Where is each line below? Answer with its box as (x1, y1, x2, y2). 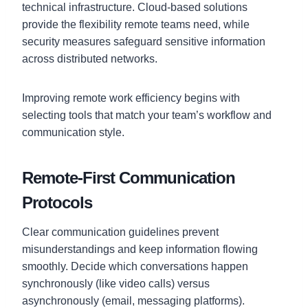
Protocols (22, 192, 92, 212)
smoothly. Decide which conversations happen (22, 260, 248, 272)
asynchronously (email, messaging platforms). (22, 294, 245, 307)
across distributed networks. (22, 52, 157, 65)
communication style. (22, 126, 124, 138)
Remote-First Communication (22, 168, 235, 187)
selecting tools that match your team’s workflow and (22, 109, 272, 121)
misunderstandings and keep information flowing (22, 243, 258, 255)
